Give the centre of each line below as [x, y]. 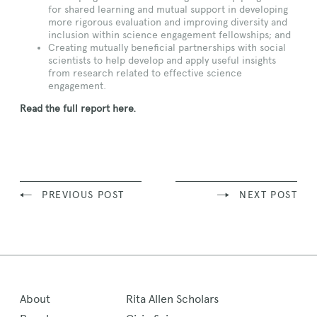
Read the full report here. [78, 109]
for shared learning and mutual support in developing [168, 10]
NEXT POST [268, 195]
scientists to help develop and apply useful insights [162, 60]
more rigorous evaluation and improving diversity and [168, 22]
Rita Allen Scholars [172, 299]
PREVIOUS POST [83, 195]
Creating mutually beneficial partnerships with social [167, 48]
